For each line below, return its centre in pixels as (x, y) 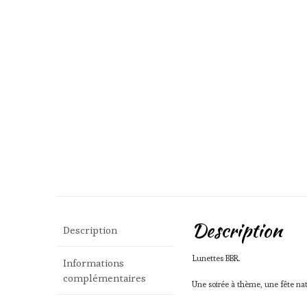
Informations (94, 262)
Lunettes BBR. (217, 258)
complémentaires (105, 278)
